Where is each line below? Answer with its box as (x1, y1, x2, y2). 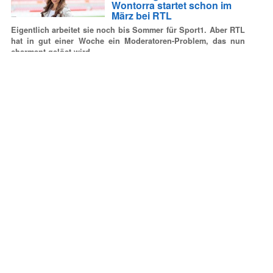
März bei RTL (111, 8, 172, 23)
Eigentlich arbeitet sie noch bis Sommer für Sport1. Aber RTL (11, 24, 245, 36)
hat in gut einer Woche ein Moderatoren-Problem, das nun (11, 35, 245, 47)
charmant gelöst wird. (11, 46, 93, 58)
